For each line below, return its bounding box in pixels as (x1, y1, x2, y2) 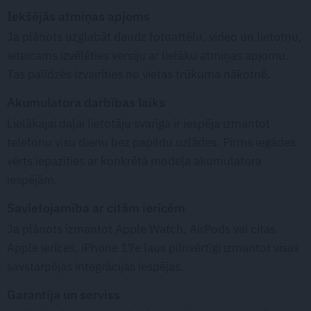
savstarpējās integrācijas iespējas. (7, 258, 184, 274)
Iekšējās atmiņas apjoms (7, 7, 150, 24)
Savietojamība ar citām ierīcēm (7, 199, 185, 216)
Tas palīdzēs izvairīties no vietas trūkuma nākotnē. (7, 67, 271, 83)
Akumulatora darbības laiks (7, 94, 165, 111)
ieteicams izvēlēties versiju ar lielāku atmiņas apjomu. (7, 48, 289, 64)
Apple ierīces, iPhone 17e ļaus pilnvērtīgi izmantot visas (7, 239, 299, 255)
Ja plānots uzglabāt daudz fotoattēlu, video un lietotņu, (7, 29, 302, 45)
